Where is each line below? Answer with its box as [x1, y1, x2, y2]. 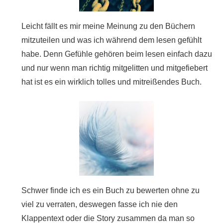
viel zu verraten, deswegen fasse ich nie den [21, 200, 178, 209]
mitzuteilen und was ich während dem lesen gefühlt [21, 35, 202, 44]
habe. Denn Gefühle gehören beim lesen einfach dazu [21, 49, 212, 58]
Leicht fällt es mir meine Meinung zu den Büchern [21, 21, 195, 30]
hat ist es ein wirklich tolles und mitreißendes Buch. [21, 77, 202, 86]
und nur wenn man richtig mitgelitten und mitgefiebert [21, 63, 208, 72]
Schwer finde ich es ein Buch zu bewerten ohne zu [21, 186, 200, 195]
